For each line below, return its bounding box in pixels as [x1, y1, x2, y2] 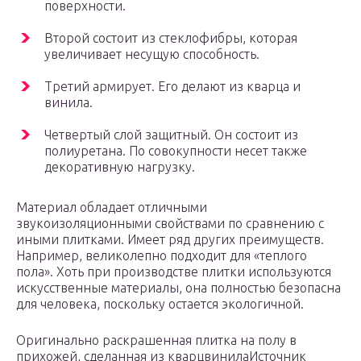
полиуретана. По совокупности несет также [44, 143, 307, 159]
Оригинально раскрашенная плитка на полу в [16, 333, 297, 348]
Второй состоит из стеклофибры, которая [44, 31, 297, 46]
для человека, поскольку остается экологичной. [16, 297, 304, 312]
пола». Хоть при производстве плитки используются [16, 264, 331, 280]
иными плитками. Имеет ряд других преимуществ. [16, 232, 324, 247]
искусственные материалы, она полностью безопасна [16, 280, 341, 296]
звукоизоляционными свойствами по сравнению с [16, 216, 324, 231]
